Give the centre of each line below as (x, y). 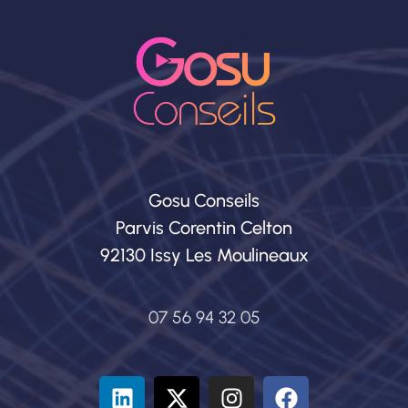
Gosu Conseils (204, 200)
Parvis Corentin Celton (204, 227)
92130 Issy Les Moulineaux (204, 255)
